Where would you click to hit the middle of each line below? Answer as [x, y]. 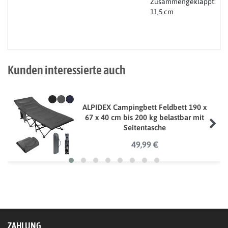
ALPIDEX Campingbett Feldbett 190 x [145, 107]
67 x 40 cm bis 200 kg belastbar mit [145, 117]
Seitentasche [145, 127]
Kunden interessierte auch [67, 70]
